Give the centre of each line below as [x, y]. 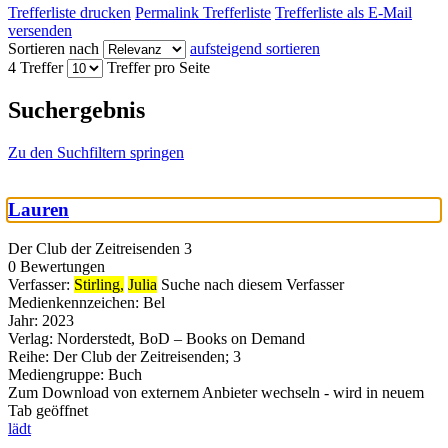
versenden [40, 30]
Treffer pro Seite [158, 67]
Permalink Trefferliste [203, 12]
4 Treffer [35, 67]
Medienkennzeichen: [73, 302]
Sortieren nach [53, 48]
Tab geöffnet [48, 410]
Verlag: [30, 338]
